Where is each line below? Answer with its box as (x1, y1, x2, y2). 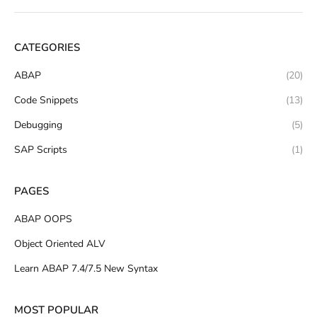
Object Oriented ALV (14, 236, 105, 250)
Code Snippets (14, 93, 79, 107)
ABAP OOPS (14, 212, 72, 226)
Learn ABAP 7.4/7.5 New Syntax (14, 261, 158, 275)
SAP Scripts (14, 142, 67, 156)
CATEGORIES (14, 40, 80, 54)
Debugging (14, 117, 62, 132)
